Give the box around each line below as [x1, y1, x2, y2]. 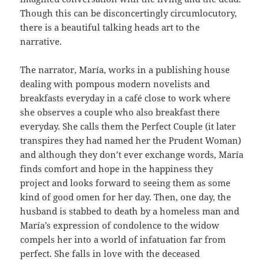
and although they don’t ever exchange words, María [20, 148, 244, 161]
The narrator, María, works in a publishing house [20, 64, 230, 76]
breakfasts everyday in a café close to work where [20, 92, 231, 104]
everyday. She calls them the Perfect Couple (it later [20, 120, 236, 133]
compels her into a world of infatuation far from [20, 233, 226, 246]
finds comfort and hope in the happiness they [20, 163, 213, 175]
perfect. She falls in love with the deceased [20, 247, 200, 260]
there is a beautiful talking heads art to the [20, 21, 200, 34]
